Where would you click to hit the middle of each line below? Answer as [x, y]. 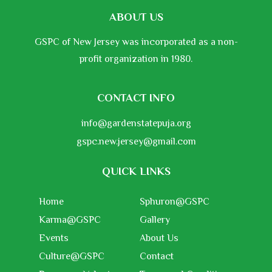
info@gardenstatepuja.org [136, 123]
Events [54, 238]
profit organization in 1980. [136, 59]
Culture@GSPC [72, 256]
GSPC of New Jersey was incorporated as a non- [136, 42]
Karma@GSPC [70, 220]
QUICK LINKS [136, 171]
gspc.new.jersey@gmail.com [136, 141]
